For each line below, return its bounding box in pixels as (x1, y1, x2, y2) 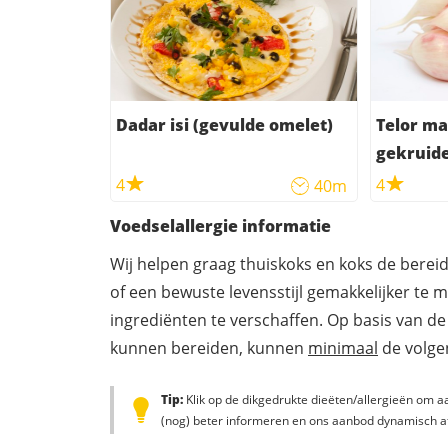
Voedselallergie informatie (110, 214, 331, 237)
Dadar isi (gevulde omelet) (116, 113, 333, 136)
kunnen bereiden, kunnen (110, 336, 308, 359)
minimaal (308, 336, 378, 359)
